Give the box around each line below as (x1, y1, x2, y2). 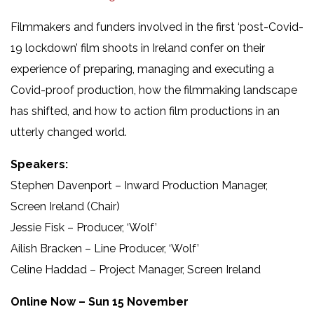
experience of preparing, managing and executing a (11, 62, 274, 76)
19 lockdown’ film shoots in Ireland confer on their (11, 41, 265, 55)
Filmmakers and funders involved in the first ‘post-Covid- (11, 20, 303, 34)
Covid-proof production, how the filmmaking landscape (11, 83, 297, 97)
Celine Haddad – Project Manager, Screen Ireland (11, 262, 261, 276)
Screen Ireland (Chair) (11, 199, 120, 213)
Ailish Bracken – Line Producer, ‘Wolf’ (11, 241, 199, 255)
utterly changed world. (11, 125, 127, 139)
